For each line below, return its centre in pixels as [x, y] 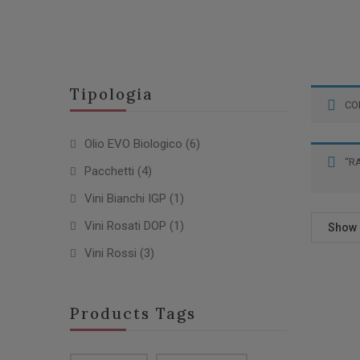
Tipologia [112, 94]
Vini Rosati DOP [125, 226]
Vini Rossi [110, 253]
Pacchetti [109, 171]
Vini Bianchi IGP [125, 198]
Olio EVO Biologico [133, 144]
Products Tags [133, 313]
